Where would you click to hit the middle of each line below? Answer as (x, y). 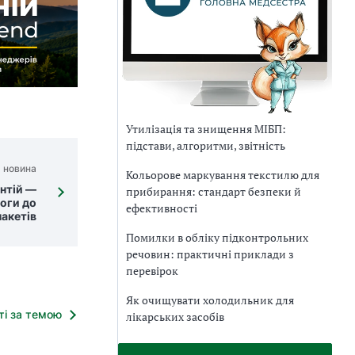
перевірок (152, 271)
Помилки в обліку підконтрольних (217, 238)
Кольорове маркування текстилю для (223, 175)
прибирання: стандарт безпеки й (214, 192)
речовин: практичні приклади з (210, 254)
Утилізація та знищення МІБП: (206, 129)
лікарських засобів (175, 317)
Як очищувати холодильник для (210, 300)
